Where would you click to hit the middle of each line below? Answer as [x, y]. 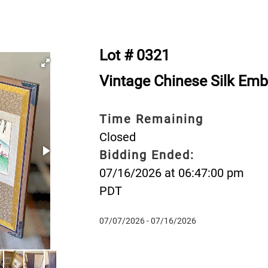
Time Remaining [151, 119]
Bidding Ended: [147, 155]
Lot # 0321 [134, 55]
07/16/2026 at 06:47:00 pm [171, 173]
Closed [117, 137]
